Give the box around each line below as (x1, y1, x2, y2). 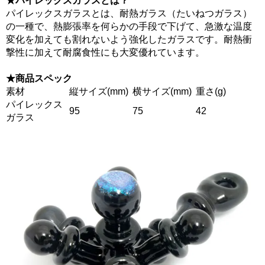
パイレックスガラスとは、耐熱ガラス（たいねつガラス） (6, 8, 252, 18)
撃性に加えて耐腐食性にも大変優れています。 (6, 47, 205, 57)
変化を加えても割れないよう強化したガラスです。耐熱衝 (6, 34, 252, 44)
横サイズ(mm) (132, 86, 192, 96)
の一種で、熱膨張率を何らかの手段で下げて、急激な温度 (6, 21, 252, 31)
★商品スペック (6, 73, 72, 83)
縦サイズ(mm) (69, 86, 128, 96)
